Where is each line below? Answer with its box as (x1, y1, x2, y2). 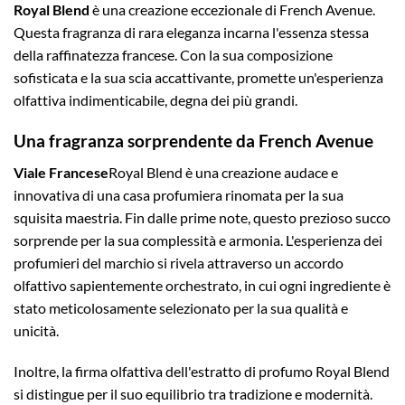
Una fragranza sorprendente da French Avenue (14, 129, 373, 151)
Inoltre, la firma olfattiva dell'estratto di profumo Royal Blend (14, 363, 390, 381)
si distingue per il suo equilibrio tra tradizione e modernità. (14, 385, 372, 403)
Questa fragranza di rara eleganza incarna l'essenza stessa (14, 24, 369, 42)
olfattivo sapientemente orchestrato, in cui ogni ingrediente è (14, 276, 391, 294)
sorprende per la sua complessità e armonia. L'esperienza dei (14, 231, 382, 249)
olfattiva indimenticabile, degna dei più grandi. (14, 91, 297, 109)
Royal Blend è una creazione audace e (108, 163, 338, 181)
